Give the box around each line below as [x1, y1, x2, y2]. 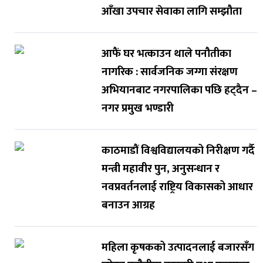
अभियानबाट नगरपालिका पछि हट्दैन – [101, 81, 257, 100]
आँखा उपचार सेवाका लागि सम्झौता [101, 2, 242, 21]
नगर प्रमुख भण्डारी [101, 99, 174, 118]
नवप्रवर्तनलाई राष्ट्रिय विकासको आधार [101, 178, 253, 197]
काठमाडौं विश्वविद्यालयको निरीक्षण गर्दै [101, 141, 255, 160]
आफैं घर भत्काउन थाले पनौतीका [101, 45, 231, 63]
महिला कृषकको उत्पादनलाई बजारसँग [101, 238, 254, 257]
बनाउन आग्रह [101, 196, 155, 215]
